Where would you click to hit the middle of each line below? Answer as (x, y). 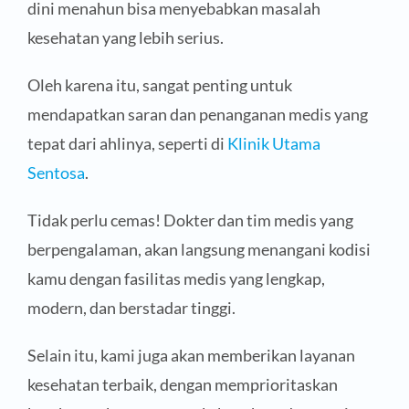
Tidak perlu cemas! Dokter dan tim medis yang (190, 220)
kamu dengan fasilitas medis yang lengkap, (176, 278)
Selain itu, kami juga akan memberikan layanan (191, 355)
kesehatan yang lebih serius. (125, 37)
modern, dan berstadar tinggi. (131, 307)
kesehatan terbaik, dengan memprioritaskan (182, 384)
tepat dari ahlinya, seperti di (127, 143)
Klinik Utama (273, 143)
